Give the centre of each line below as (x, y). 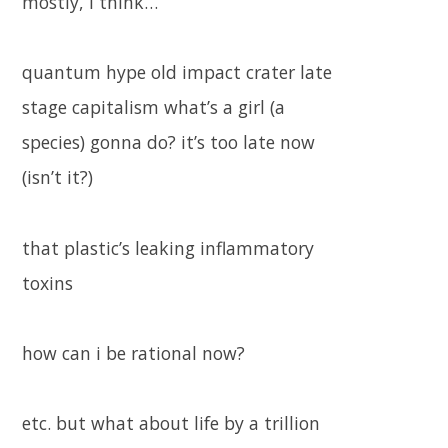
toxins (47, 282)
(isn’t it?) (57, 177)
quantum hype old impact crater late (177, 72)
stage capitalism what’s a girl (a (153, 107)
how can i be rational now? (133, 352)
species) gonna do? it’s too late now (168, 142)
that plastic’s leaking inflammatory (168, 247)
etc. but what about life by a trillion (171, 422)
